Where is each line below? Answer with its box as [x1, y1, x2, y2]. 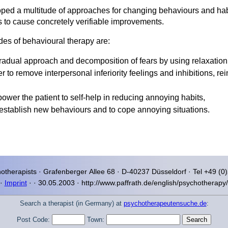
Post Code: [17, 215, 52, 223]
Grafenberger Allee [43, 167, 105, 176]
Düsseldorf [152, 167, 186, 176]
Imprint [4, 178, 27, 187]
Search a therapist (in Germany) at [19, 199, 124, 207]
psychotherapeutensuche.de [123, 199, 207, 207]
